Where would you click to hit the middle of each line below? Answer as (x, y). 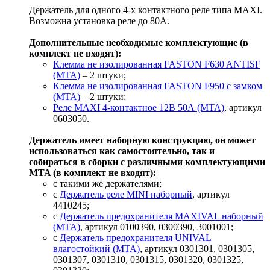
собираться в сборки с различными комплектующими (147, 162)
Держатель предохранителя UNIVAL (136, 238)
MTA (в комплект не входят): (93, 173)
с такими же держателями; (107, 184)
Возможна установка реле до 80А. (99, 21)
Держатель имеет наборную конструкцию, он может (142, 140)
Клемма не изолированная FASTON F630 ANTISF (157, 64)
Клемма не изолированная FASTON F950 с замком (158, 86)
